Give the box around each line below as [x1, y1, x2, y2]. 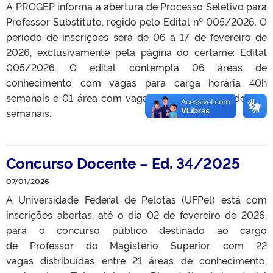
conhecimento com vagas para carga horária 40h [6, 75, 267, 89]
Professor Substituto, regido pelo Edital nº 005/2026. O [6, 14, 267, 28]
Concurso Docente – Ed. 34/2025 [6, 152, 240, 172]
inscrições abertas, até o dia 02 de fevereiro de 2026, [6, 207, 267, 221]
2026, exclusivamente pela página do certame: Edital [6, 44, 267, 58]
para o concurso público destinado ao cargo [6, 222, 267, 236]
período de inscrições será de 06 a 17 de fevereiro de [6, 29, 267, 43]
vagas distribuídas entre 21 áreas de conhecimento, [6, 253, 267, 267]
